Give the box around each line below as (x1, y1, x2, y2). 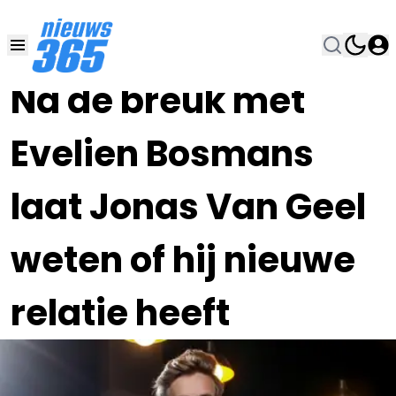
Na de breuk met (11, 76, 305, 126)
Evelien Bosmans (11, 129, 314, 179)
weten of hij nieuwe (11, 235, 355, 285)
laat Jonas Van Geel (11, 182, 366, 232)
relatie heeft (11, 288, 230, 338)
